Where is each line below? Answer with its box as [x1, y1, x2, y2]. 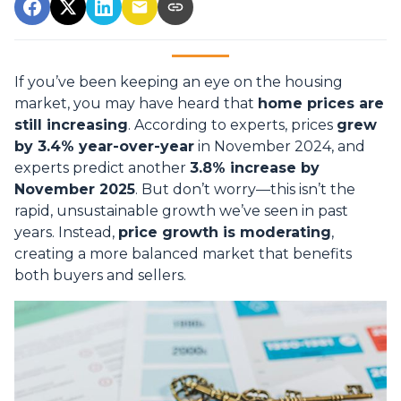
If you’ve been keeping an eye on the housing [14, 73, 343, 91]
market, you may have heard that [14, 95, 258, 113]
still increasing [14, 116, 128, 134]
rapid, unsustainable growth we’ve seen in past [14, 202, 348, 220]
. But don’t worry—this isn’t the [135, 181, 355, 199]
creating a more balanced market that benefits [14, 245, 352, 263]
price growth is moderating [118, 224, 331, 242]
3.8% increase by [190, 159, 320, 177]
